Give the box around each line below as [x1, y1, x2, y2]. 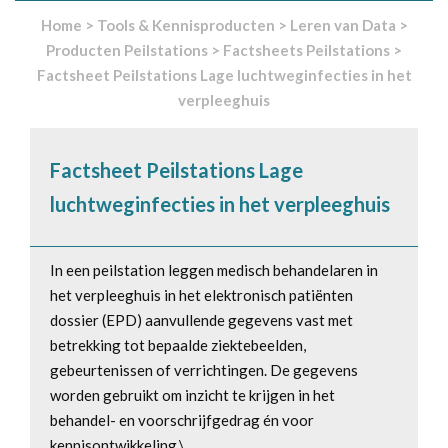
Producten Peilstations [46, 40, 208, 59]
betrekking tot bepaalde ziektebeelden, [50, 335, 306, 354]
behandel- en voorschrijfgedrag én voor [50, 410, 314, 429]
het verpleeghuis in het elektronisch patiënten [50, 285, 353, 304]
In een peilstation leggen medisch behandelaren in [50, 260, 378, 279]
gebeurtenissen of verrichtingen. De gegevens [50, 360, 358, 379]
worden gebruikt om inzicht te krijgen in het [50, 385, 335, 404]
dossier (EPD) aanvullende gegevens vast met [50, 310, 353, 329]
